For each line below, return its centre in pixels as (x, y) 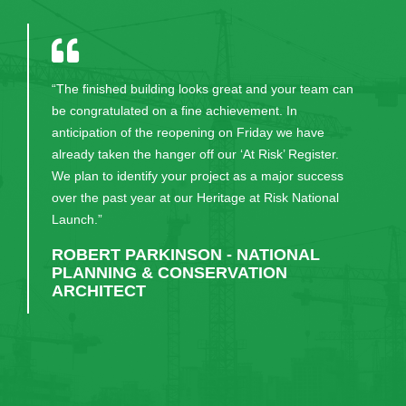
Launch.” (77, 219)
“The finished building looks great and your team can (203, 89)
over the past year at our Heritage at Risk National (195, 198)
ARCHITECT (99, 291)
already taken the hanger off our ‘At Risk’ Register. (195, 154)
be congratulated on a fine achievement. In (174, 111)
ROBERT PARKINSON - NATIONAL (186, 255)
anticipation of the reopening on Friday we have (188, 132)
